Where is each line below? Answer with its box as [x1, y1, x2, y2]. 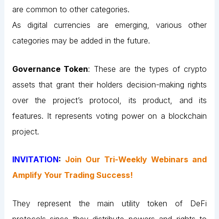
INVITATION [12, 154, 59, 165]
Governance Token [12, 64, 88, 74]
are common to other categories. [12, 4, 130, 15]
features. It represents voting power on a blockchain [12, 110, 207, 121]
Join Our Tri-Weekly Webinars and [65, 154, 207, 165]
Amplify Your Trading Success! [12, 170, 133, 180]
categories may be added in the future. [12, 36, 150, 46]
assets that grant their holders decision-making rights [12, 79, 207, 89]
